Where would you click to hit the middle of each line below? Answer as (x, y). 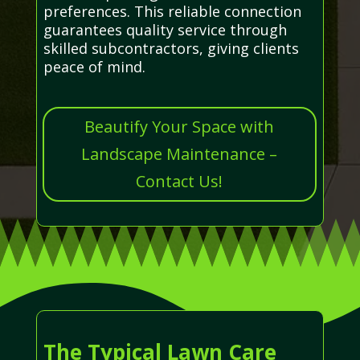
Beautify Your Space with (180, 126)
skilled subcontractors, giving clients (171, 48)
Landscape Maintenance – (180, 153)
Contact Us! (180, 181)
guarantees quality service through (165, 29)
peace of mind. (94, 66)
